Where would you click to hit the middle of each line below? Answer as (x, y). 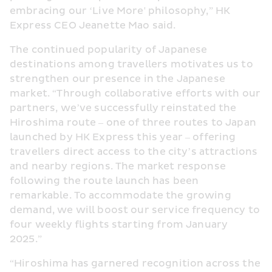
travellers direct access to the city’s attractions (134, 151)
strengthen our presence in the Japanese (117, 79)
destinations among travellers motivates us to (131, 64)
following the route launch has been (104, 181)
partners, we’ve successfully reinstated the (123, 108)
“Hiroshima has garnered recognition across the (135, 263)
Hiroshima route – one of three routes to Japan (133, 122)
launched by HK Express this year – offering (123, 137)
